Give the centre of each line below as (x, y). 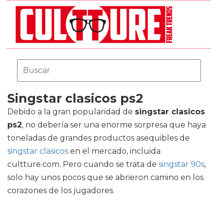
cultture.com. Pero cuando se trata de (83, 164)
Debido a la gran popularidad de (71, 112)
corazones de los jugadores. (61, 191)
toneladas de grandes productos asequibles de (99, 138)
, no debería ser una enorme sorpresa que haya (114, 125)
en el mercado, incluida (114, 151)
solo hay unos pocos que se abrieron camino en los (105, 177)
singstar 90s (182, 164)
